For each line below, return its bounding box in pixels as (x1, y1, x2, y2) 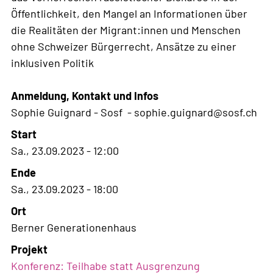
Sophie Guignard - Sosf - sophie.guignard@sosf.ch (11, 105, 257, 119)
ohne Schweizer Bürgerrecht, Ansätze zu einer (11, 39, 236, 53)
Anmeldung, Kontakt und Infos (11, 88, 158, 102)
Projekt (11, 242, 48, 256)
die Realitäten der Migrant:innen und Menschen (11, 23, 241, 37)
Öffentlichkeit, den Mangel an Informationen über (11, 6, 247, 20)
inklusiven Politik (11, 55, 94, 69)
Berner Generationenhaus (11, 220, 136, 234)
